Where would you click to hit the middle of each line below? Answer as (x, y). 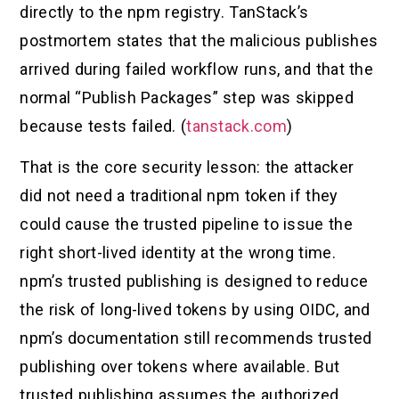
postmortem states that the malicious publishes (199, 40)
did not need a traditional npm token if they (179, 195)
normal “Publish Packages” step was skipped (187, 97)
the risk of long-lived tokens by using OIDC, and (195, 309)
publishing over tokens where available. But (180, 366)
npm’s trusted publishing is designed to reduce (194, 281)
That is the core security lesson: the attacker (187, 167)
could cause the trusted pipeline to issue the (186, 224)
